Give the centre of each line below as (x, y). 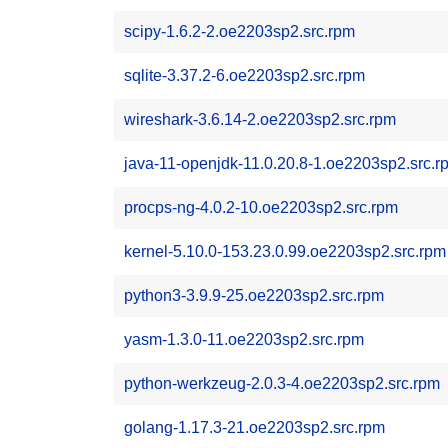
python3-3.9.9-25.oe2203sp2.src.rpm (254, 295)
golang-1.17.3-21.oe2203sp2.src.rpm (254, 427)
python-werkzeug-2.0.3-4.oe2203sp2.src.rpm (282, 383)
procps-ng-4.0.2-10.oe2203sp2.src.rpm (261, 207)
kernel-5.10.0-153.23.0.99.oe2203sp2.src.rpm (285, 251)
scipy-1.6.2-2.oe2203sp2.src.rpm (239, 31)
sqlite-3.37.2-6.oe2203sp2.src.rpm (244, 75)
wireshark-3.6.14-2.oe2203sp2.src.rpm (260, 119)
